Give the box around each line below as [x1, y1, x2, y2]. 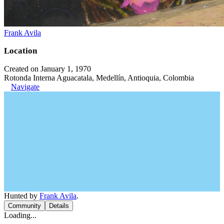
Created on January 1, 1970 [4, 64, 91, 73]
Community [8, 202, 41, 209]
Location [4, 46, 37, 55]
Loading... [4, 211, 36, 219]
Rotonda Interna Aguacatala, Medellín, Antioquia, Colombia [4, 73, 194, 82]
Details [49, 202, 69, 209]
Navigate [11, 82, 39, 91]
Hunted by [4, 191, 39, 200]
